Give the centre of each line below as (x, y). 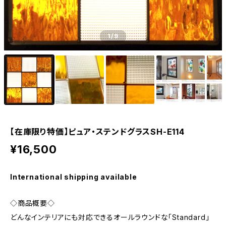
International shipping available (74, 177)
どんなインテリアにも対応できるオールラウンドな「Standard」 (110, 217)
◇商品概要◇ (33, 203)
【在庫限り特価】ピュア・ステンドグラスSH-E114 (97, 132)
